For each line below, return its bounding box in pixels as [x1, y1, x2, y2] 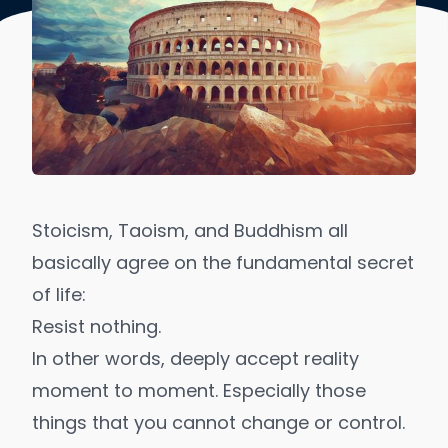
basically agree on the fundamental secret [32, 250, 414, 276]
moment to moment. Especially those [32, 378, 366, 404]
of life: [32, 282, 86, 308]
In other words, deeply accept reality [32, 346, 359, 372]
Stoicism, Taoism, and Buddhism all [32, 218, 348, 244]
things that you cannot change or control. [32, 410, 405, 436]
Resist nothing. [32, 314, 161, 340]
